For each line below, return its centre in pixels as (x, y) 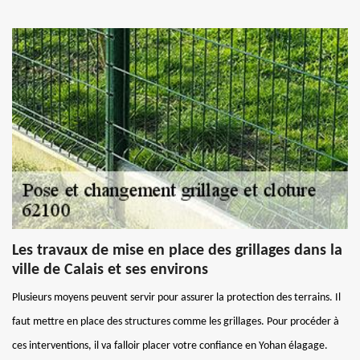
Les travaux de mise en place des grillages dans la (177, 250)
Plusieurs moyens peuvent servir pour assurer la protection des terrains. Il (176, 297)
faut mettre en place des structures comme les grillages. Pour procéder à (176, 321)
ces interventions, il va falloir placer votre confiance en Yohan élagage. (170, 346)
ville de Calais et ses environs (110, 270)
